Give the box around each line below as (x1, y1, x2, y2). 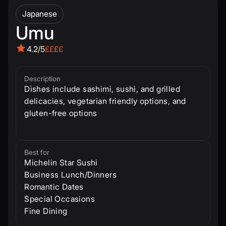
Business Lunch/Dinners (24, 170, 117, 180)
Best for (24, 148, 50, 157)
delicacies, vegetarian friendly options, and (24, 96, 186, 106)
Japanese (22, 9, 58, 19)
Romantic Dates (24, 182, 84, 192)
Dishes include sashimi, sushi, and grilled (24, 84, 181, 94)
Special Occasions (24, 194, 95, 204)
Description (24, 74, 61, 83)
